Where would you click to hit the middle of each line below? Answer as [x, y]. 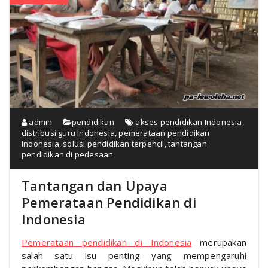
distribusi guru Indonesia [68, 133]
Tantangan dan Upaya [95, 185]
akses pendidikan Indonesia [189, 122]
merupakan [219, 242]
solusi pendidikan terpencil [114, 143]
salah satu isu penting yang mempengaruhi [134, 255]
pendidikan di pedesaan [68, 154]
